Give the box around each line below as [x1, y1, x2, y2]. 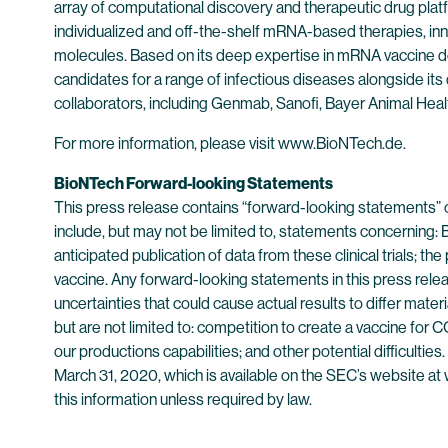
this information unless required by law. [54, 390, 312, 409]
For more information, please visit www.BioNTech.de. [54, 134, 406, 153]
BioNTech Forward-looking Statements [54, 174, 333, 193]
